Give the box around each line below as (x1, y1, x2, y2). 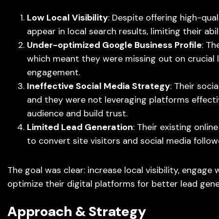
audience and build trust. (27, 108, 128, 119)
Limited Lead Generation (27, 121, 133, 133)
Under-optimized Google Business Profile (27, 39, 202, 51)
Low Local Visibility (27, 12, 108, 23)
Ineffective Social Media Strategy (27, 80, 170, 92)
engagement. (27, 66, 80, 78)
